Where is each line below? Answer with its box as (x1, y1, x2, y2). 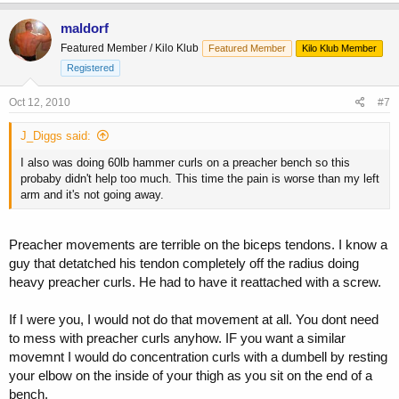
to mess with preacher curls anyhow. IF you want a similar (9, 330, 346, 346)
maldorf (61, 20, 109, 37)
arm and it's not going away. (20, 188, 164, 202)
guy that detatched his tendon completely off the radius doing (9, 255, 359, 271)
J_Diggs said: (20, 129, 91, 143)
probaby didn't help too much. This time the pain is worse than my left (20, 172, 379, 186)
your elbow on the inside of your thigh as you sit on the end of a (9, 367, 372, 383)
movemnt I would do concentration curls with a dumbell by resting (9, 348, 387, 364)
